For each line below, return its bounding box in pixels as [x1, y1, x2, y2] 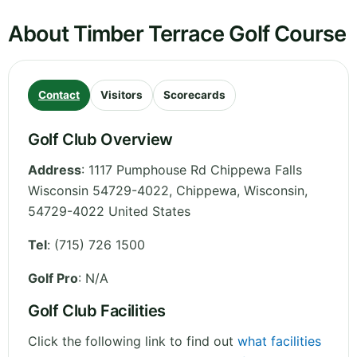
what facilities [237, 333, 321, 350]
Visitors [100, 88, 143, 102]
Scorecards [163, 88, 226, 102]
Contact [38, 88, 80, 102]
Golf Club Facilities [28, 301, 166, 321]
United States [108, 203, 190, 220]
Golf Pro [28, 270, 78, 287]
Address [28, 162, 81, 178]
